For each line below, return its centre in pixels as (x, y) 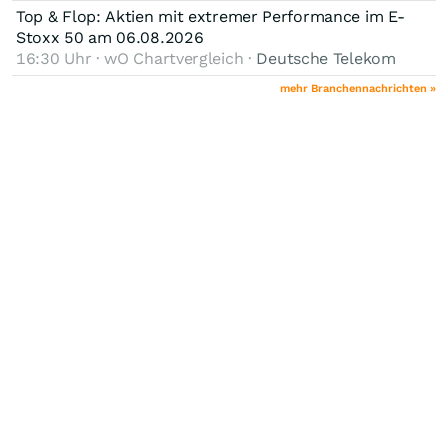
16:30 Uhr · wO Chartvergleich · (136, 58)
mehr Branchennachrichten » (358, 88)
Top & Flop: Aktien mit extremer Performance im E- (210, 16)
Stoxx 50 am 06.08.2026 (110, 37)
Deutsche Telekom (326, 58)
